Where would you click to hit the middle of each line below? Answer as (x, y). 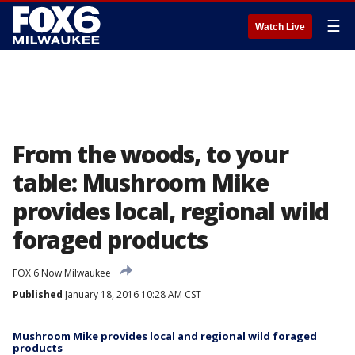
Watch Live (280, 27)
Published (38, 294)
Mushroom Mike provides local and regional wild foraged (165, 336)
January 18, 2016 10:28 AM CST (132, 294)
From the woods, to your (151, 154)
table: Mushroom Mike (141, 183)
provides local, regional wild (171, 211)
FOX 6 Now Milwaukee (62, 273)
